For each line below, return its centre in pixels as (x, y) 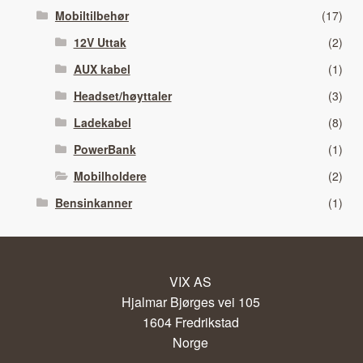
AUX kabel (102, 69)
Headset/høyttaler (122, 96)
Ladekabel (102, 123)
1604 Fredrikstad (190, 322)
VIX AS (191, 282)
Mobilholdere (110, 176)
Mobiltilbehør (92, 16)
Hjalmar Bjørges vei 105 (190, 302)
